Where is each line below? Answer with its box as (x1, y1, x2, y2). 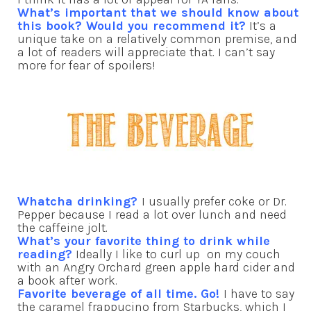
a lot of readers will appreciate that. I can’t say (17, 44, 275, 60)
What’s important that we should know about (17, 4, 299, 20)
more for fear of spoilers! (17, 57, 155, 73)
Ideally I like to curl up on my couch (72, 246, 280, 262)
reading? (17, 246, 72, 262)
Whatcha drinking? (17, 193, 142, 209)
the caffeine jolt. (17, 219, 108, 235)
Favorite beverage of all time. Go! (17, 285, 224, 301)
